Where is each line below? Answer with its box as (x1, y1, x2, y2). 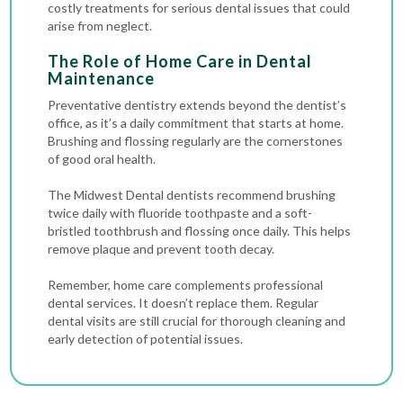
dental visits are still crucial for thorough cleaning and (48, 313, 346, 328)
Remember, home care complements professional (48, 277, 324, 292)
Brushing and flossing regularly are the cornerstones (48, 133, 344, 148)
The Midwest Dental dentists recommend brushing (48, 187, 336, 202)
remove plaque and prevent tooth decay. (48, 241, 275, 256)
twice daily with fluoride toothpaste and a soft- (48, 205, 313, 220)
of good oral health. (48, 151, 157, 166)
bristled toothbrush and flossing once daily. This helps (48, 223, 352, 238)
